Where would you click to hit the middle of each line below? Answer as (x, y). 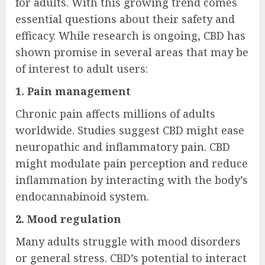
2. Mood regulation (68, 219)
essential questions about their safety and (125, 19)
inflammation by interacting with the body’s (132, 180)
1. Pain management (73, 91)
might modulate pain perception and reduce (132, 164)
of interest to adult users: (82, 69)
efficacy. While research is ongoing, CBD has (130, 36)
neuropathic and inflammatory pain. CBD (123, 147)
